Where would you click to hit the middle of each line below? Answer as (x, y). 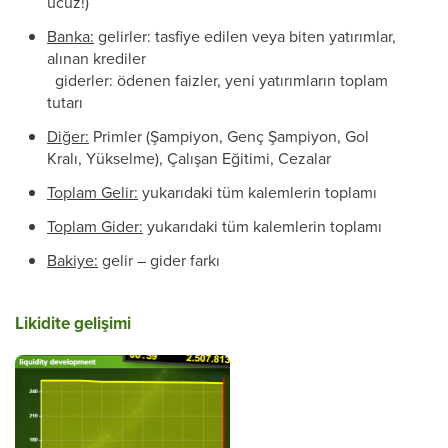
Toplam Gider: (95, 226)
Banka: (70, 36)
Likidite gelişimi (73, 324)
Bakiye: (72, 260)
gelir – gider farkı (159, 260)
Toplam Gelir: (92, 192)
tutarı (65, 102)
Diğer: (68, 136)
